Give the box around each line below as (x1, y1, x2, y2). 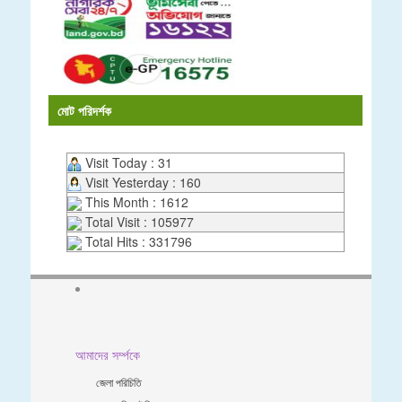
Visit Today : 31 (82, 153, 172, 171)
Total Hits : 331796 (82, 232, 192, 250)
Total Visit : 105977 (82, 212, 194, 231)
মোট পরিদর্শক (57, 100, 111, 119)
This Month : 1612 (82, 192, 188, 211)
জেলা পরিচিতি (96, 373, 142, 389)
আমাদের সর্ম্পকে (75, 345, 140, 363)
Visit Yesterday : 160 (82, 172, 201, 191)
